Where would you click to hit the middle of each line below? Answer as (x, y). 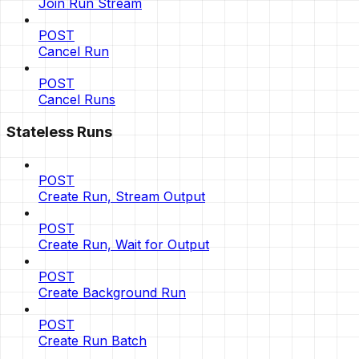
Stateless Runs (59, 132)
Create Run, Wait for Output (124, 244)
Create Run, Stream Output (122, 196)
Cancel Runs (77, 100)
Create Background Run (112, 292)
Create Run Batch (93, 340)
